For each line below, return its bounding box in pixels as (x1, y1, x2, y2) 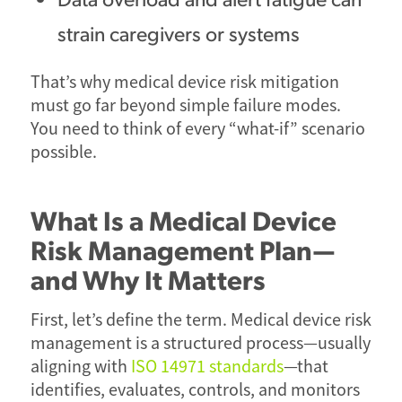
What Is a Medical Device (30, 201, 336, 237)
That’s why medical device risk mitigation (30, 70, 339, 93)
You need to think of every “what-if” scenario (30, 117, 365, 140)
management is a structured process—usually (30, 331, 371, 354)
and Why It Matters (30, 260, 266, 296)
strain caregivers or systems (57, 19, 300, 46)
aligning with (30, 354, 131, 378)
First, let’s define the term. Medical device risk (30, 308, 371, 331)
